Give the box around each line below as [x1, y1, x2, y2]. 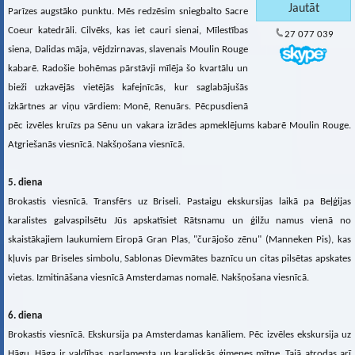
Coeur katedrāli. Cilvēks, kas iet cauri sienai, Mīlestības [8, 25, 248, 36]
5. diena [8, 177, 42, 189]
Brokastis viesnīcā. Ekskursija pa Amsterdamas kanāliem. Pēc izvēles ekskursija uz [8, 330, 351, 341]
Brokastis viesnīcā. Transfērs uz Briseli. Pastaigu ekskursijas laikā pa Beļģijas [8, 197, 351, 208]
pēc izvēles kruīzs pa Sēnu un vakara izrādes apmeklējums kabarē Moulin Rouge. [8, 120, 351, 132]
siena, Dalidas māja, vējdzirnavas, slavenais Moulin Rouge [8, 44, 248, 55]
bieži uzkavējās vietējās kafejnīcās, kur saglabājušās [8, 82, 248, 94]
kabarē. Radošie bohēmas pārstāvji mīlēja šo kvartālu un [8, 63, 248, 74]
